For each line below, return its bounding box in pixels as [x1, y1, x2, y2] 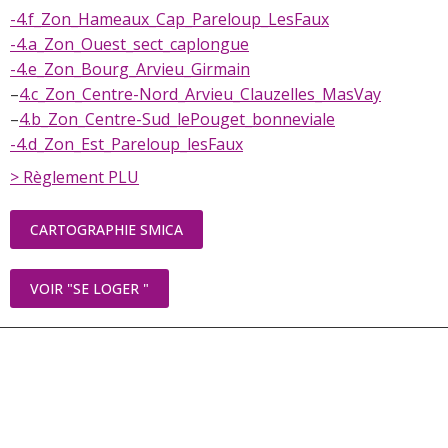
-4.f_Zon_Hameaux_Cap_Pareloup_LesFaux [10, 8, 329, 31]
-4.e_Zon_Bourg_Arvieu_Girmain [10, 58, 250, 81]
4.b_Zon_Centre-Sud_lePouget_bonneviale [19, 108, 335, 131]
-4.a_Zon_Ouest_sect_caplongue [10, 33, 249, 56]
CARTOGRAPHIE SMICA [30, 220, 183, 240]
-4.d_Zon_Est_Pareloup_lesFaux [10, 133, 243, 156]
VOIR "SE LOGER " [30, 279, 149, 299]
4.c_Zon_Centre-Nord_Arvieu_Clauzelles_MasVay [19, 83, 381, 106]
